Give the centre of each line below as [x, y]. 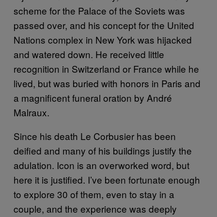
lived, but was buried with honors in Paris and [107, 83]
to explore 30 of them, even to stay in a [94, 194]
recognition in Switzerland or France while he [106, 69]
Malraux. [31, 112]
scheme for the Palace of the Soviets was [99, 10]
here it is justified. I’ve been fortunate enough [107, 179]
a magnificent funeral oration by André [93, 98]
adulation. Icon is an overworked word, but [101, 165]
